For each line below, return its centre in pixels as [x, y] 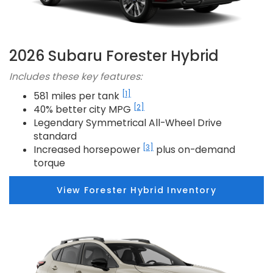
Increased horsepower [88, 150]
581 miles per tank [78, 96]
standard [55, 136]
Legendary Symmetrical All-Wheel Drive [128, 123]
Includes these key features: [76, 77]
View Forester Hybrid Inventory [136, 190]
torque [49, 163]
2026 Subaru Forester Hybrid [114, 56]
